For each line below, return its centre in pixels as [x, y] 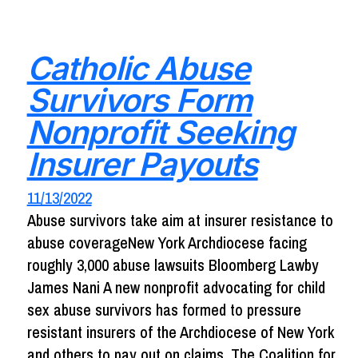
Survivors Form [139, 100]
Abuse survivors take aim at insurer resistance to [180, 220]
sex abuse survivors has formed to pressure [164, 309]
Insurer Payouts [142, 164]
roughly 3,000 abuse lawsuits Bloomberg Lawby [173, 265]
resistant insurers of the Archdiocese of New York [180, 332]
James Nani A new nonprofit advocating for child [176, 287]
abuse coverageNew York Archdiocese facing [167, 242]
